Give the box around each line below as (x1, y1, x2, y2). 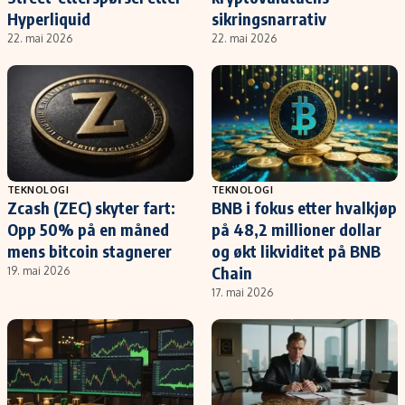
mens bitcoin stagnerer (7, 240, 172, 261)
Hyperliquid (7, 8, 90, 30)
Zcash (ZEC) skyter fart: (7, 196, 175, 218)
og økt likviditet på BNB (212, 240, 381, 261)
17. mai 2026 (212, 285, 273, 299)
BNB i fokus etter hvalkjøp (212, 196, 397, 218)
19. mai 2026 (7, 263, 70, 278)
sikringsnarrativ (212, 8, 326, 30)
